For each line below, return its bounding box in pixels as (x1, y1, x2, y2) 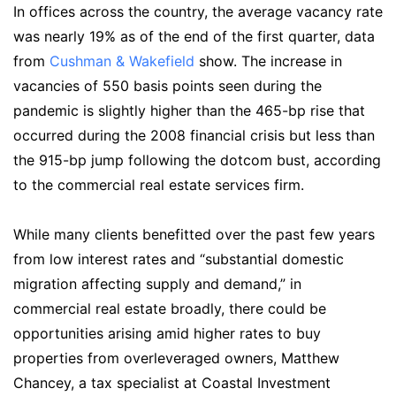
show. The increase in (194, 51, 342, 70)
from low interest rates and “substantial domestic (13, 249, 344, 268)
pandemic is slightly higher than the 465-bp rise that (13, 101, 365, 119)
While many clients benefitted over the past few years (13, 225, 375, 243)
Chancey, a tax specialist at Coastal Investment (13, 373, 331, 392)
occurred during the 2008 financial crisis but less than (13, 126, 375, 144)
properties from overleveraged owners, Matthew (13, 348, 339, 367)
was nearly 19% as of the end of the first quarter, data (13, 27, 375, 45)
